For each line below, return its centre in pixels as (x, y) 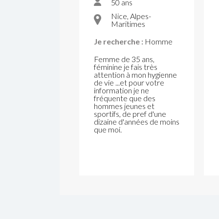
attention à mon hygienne (135, 75)
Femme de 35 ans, (124, 59)
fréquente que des (125, 98)
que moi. (108, 129)
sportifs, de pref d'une (130, 114)
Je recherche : (119, 41)
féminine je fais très (126, 67)
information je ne (121, 90)
